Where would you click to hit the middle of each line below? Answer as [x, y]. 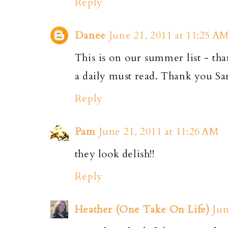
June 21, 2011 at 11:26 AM [159, 131]
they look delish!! [115, 154]
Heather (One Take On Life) [142, 209]
